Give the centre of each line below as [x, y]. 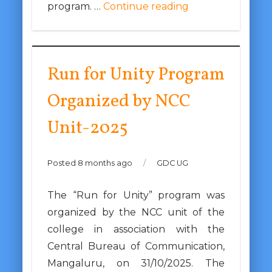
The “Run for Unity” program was [136, 195]
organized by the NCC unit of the [136, 212]
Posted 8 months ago [90, 163]
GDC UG [171, 163]
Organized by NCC [119, 101]
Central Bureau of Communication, [136, 246]
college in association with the [136, 229]
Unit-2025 [87, 128]
